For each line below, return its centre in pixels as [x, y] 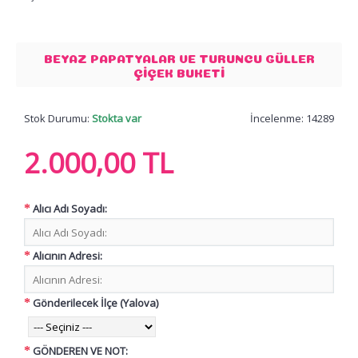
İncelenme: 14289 [292, 118]
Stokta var [117, 118]
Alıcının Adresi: [68, 255]
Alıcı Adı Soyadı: [70, 208]
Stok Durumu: [58, 118]
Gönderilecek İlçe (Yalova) [95, 302]
